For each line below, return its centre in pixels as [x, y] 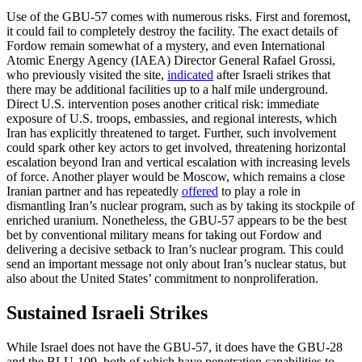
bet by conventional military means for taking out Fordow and [164, 234]
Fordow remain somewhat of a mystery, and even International [166, 45]
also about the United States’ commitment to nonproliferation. [162, 278]
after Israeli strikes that [272, 74]
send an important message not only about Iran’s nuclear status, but [176, 263]
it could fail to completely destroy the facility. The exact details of [172, 31]
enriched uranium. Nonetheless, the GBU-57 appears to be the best [177, 220]
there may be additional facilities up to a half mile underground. [167, 89]
